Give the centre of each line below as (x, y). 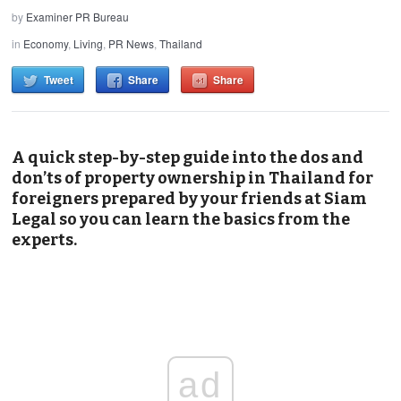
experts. (45, 239)
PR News (132, 43)
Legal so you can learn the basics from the (181, 219)
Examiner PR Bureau (78, 16)
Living (89, 43)
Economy (46, 43)
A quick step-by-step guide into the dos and (188, 157)
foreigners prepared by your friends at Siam (190, 198)
